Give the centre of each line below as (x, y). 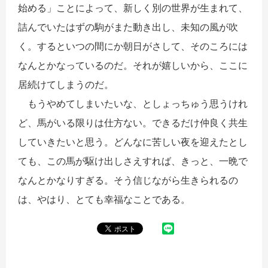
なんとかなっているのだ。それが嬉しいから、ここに (133, 65)
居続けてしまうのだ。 (66, 84)
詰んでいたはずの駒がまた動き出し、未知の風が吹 (128, 27)
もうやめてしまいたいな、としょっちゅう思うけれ (133, 103)
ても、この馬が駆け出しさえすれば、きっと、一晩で (133, 161)
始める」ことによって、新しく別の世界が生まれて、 (133, 7)
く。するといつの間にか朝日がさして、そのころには (133, 46)
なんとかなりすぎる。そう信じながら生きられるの (128, 180)
